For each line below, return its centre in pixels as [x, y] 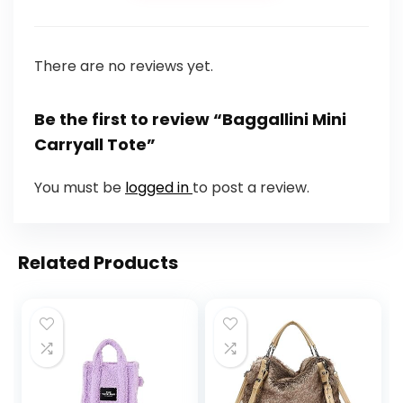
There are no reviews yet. [123, 67]
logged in [158, 188]
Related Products [98, 263]
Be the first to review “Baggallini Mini [190, 120]
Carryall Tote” [94, 145]
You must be [79, 188]
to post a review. [251, 188]
